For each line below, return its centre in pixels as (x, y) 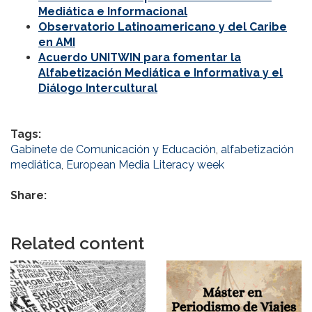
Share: (30, 196)
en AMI (57, 42)
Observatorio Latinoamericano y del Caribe (163, 27)
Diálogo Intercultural (98, 88)
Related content (77, 243)
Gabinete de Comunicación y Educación (113, 150)
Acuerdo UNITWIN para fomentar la (140, 58)
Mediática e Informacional (113, 12)
